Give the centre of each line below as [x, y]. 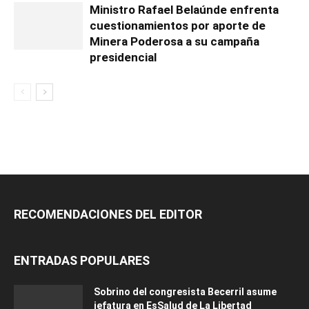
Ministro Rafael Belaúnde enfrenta [184, 10]
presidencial [123, 58]
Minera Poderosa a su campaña [175, 42]
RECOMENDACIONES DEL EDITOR [108, 215]
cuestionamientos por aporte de [178, 26]
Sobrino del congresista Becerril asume [185, 292]
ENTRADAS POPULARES [82, 261]
